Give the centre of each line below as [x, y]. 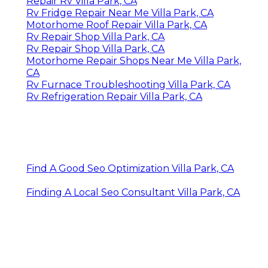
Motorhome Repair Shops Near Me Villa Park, [134, 60]
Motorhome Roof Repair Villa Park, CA [117, 25]
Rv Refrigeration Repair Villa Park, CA [114, 96]
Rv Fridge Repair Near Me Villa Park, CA [120, 13]
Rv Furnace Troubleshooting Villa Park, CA [128, 84]
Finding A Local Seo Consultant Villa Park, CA [133, 192]
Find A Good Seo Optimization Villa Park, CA [130, 168]
